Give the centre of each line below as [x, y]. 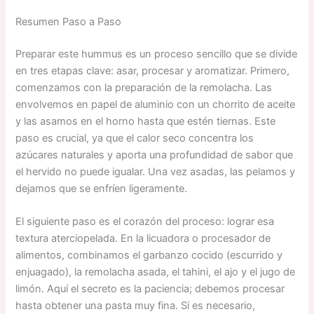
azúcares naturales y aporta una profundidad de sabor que [155, 155]
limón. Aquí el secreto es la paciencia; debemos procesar [150, 288]
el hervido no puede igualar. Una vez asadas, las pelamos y [156, 171]
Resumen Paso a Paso [69, 21]
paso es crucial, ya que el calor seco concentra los [135, 138]
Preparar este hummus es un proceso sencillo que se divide [157, 54]
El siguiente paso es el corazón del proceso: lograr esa [145, 221]
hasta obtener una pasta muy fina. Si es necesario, [136, 305]
